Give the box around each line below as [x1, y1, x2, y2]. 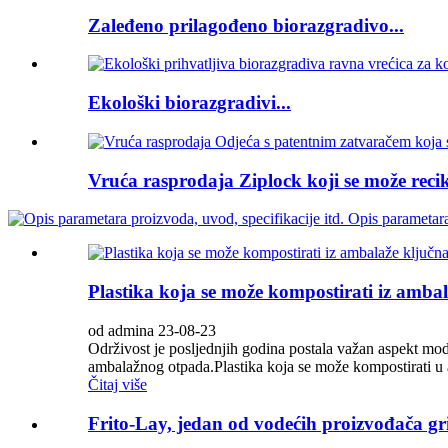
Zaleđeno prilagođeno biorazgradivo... [88, 14, 404, 36]
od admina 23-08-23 [88, 321, 216, 339]
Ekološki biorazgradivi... [88, 92, 291, 114]
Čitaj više [88, 375, 147, 393]
